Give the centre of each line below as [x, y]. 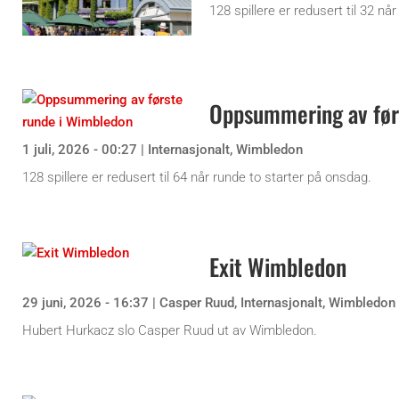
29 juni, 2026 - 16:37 [85, 302]
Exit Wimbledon [278, 266]
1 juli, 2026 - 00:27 [80, 149]
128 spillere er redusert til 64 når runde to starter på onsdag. [197, 177]
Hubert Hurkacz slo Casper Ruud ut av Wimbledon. [170, 330]
